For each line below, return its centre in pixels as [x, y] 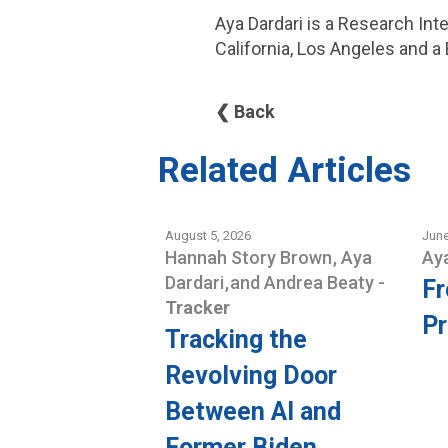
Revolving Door [250, 375]
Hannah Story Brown [250, 257]
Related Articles [284, 170]
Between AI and [252, 411]
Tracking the [235, 339]
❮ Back [245, 111]
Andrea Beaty [320, 282]
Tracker [197, 307]
